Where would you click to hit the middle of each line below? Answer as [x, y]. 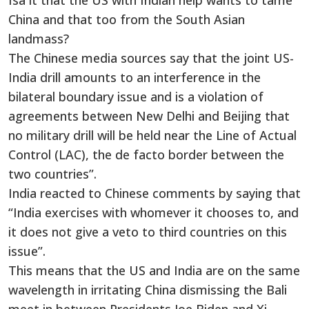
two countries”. [52, 174]
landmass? [39, 39]
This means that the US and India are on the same [154, 271]
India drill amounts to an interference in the [134, 78]
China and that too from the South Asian [127, 20]
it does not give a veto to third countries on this [148, 232]
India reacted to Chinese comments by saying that [154, 193]
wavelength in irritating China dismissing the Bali [148, 290]
